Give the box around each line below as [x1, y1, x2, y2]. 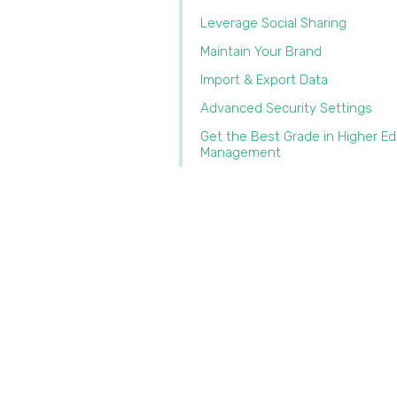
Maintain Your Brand [200, 43, 322, 59]
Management [200, 144, 284, 160]
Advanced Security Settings [200, 100, 372, 116]
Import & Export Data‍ [200, 72, 328, 88]
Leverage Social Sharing [200, 15, 346, 31]
